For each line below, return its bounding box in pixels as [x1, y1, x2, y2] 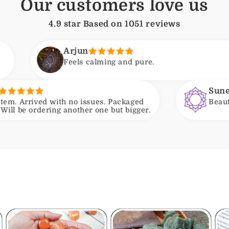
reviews [143, 19, 180, 29]
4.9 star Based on [49, 19, 125, 29]
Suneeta [141, 86, 176, 96]
